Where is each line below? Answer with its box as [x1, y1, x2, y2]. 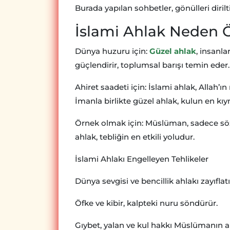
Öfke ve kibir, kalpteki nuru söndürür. [75, 198, 218, 208]
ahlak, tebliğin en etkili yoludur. [75, 132, 195, 142]
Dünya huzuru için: [75, 46, 149, 56]
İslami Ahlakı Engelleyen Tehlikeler [75, 154, 208, 164]
